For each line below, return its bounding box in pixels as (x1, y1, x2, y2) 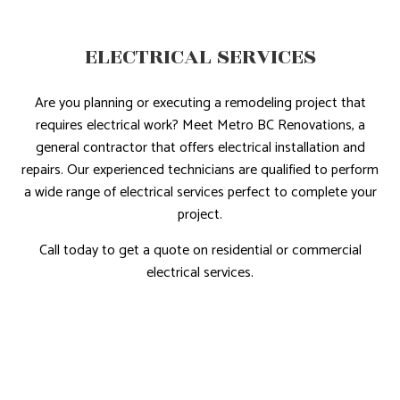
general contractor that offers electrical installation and (35, 135, 365, 160)
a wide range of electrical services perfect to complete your (23, 179, 377, 204)
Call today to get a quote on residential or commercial (38, 237, 362, 262)
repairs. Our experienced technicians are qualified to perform (21, 157, 379, 182)
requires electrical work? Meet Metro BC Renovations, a (35, 112, 365, 137)
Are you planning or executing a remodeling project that (34, 90, 366, 115)
